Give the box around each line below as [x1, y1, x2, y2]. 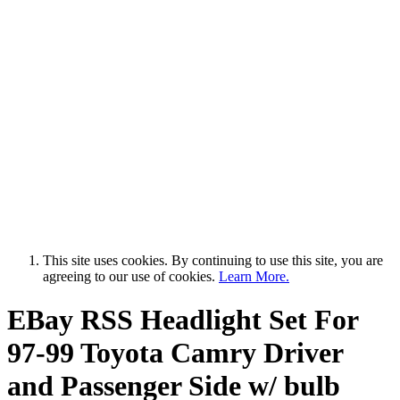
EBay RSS [7, 303, 133, 336]
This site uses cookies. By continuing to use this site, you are [43, 252, 383, 268]
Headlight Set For [133, 303, 358, 336]
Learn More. [219, 268, 289, 284]
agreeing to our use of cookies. [43, 268, 219, 284]
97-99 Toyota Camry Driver [7, 336, 343, 369]
